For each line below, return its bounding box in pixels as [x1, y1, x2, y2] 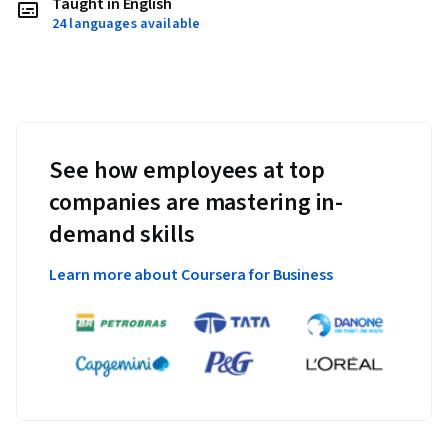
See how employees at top [49, 153, 325, 189]
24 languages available [52, 14, 201, 35]
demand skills [49, 217, 195, 253]
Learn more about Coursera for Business [49, 264, 334, 287]
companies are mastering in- [49, 185, 344, 221]
